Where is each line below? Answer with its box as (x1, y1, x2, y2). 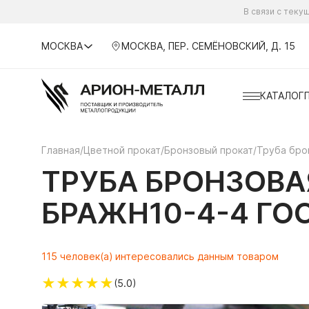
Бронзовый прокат (164, 144, 253, 156)
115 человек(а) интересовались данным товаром (41, 250, 279, 262)
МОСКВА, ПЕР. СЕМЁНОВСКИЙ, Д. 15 (121, 39, 295, 52)
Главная (41, 144, 80, 156)
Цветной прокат (83, 144, 161, 156)
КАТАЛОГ (259, 90, 304, 101)
